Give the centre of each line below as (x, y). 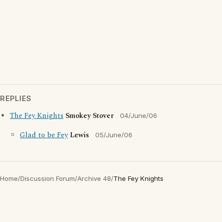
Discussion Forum (48, 179)
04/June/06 (139, 116)
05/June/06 (114, 135)
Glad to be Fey (44, 136)
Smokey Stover (90, 116)
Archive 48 (94, 179)
